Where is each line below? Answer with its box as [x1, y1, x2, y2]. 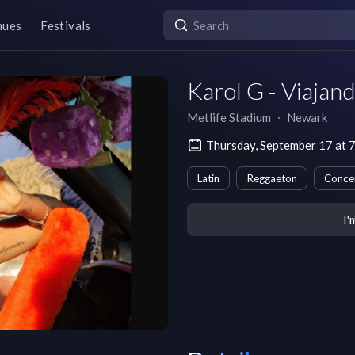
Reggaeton [246, 172, 297, 185]
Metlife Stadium [187, 110, 271, 124]
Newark [287, 110, 327, 124]
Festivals [40, 17, 91, 32]
